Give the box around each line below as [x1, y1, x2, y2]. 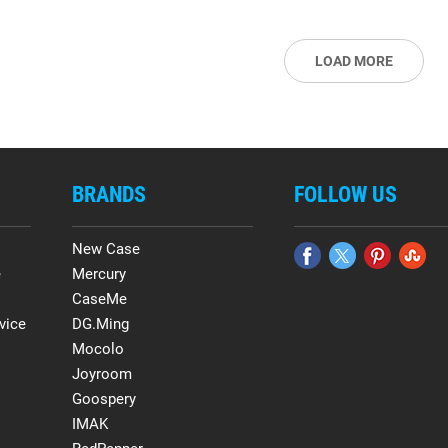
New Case [72, 239, 141, 258]
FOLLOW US [293, 181, 397, 207]
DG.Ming [72, 314, 130, 333]
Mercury [72, 264, 127, 283]
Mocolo [72, 339, 125, 358]
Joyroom [72, 364, 133, 383]
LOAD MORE [315, 52, 393, 69]
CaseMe [72, 289, 128, 308]
